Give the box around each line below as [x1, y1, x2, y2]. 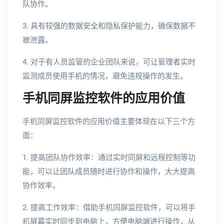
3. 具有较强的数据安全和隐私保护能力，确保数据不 [22, 21, 195, 30]
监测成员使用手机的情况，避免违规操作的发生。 [22, 71, 187, 80]
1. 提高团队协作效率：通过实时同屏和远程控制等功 [22, 153, 195, 162]
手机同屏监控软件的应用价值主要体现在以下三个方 [22, 117, 195, 126]
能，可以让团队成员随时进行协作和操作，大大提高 [22, 167, 195, 176]
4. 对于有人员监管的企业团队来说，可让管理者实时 [22, 57, 195, 66]
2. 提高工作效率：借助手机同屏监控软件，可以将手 [22, 203, 195, 212]
